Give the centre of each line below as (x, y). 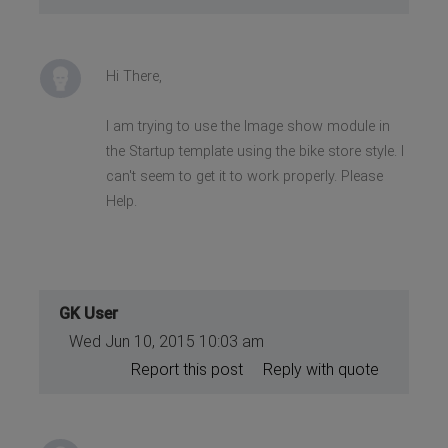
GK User (89, 313)
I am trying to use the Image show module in (247, 126)
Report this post (186, 369)
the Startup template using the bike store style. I (254, 151)
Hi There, (133, 76)
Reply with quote (320, 369)
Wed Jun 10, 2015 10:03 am (167, 341)
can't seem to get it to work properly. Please (244, 176)
